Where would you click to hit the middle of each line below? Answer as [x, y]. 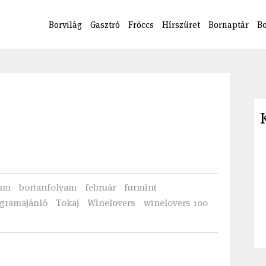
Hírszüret [181, 24]
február [100, 187]
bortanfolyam [47, 187]
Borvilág [66, 24]
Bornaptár [229, 24]
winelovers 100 [175, 203]
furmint [140, 187]
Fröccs [141, 24]
